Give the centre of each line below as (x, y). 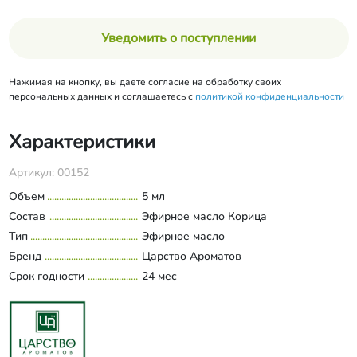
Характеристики (82, 142)
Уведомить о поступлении (178, 38)
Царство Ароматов (191, 256)
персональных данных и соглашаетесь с (102, 96)
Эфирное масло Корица (204, 216)
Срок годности (46, 276)
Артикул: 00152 (49, 173)
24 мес (159, 276)
